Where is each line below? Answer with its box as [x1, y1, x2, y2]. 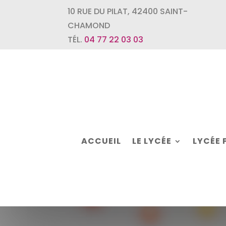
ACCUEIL [81, 135, 121, 147]
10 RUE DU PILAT [68, 6, 128, 17]
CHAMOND [68, 20, 110, 31]
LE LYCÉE [132, 135, 172, 147]
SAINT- [160, 6, 188, 17]
